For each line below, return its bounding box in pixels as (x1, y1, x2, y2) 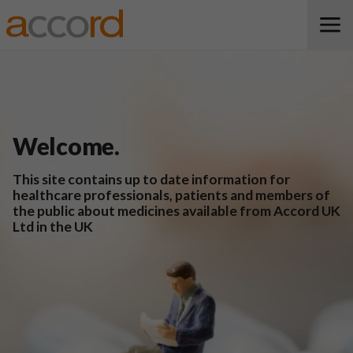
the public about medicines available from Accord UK (13, 203, 340, 219)
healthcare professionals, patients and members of (13, 187, 330, 203)
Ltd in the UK (13, 218, 93, 235)
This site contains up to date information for (13, 171, 290, 188)
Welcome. (13, 132, 120, 160)
